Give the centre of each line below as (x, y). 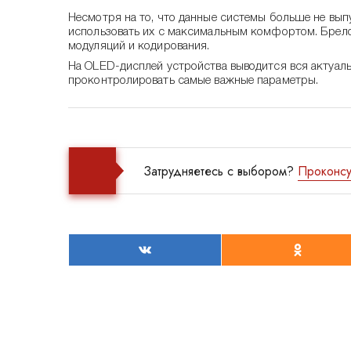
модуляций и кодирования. (139, 46)
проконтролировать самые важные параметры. (194, 81)
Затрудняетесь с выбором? (221, 171)
